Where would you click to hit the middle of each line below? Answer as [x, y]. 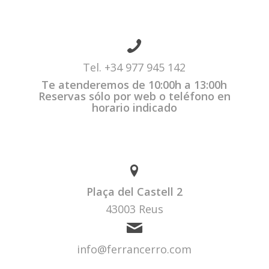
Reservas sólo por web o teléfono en [134, 96]
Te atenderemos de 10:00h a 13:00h [134, 85]
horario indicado [134, 108]
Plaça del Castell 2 [134, 192]
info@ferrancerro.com [134, 249]
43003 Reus [134, 209]
